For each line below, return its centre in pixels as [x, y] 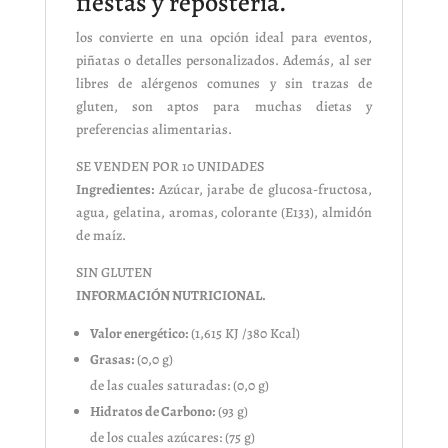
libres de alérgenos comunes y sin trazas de [224, 84]
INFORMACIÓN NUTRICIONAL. [170, 296]
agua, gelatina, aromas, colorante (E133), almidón [224, 213]
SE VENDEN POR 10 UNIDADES [169, 167]
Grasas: [111, 360]
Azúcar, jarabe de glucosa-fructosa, [263, 190]
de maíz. [100, 236]
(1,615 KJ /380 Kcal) [243, 334]
